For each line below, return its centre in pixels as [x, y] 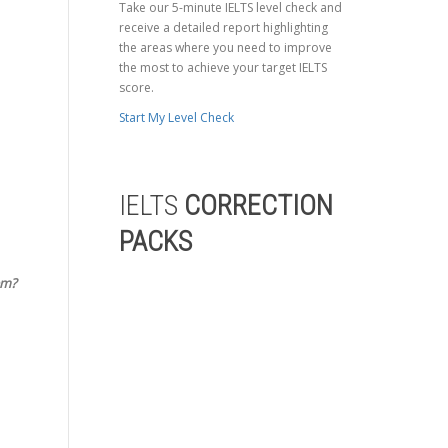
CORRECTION [258, 206]
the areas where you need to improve [225, 47]
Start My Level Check [176, 118]
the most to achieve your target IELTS [222, 67]
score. [136, 87]
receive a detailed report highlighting [223, 27]
